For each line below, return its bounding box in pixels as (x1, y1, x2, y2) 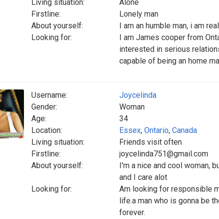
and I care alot (119, 173, 167, 182)
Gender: (31, 102, 57, 111)
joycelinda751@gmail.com (119, 149, 208, 158)
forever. (119, 208, 145, 217)
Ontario (144, 126, 169, 135)
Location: (31, 126, 62, 135)
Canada (172, 126, 197, 135)
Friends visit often (119, 137, 182, 147)
